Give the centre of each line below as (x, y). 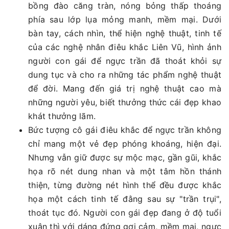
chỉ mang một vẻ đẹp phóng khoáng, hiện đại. (125, 143)
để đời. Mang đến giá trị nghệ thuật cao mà (125, 88)
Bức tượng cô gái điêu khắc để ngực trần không (125, 130)
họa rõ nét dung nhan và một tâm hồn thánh (125, 171)
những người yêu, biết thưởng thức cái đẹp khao (125, 102)
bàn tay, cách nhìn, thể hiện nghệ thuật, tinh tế (125, 33)
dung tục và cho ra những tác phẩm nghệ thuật (125, 74)
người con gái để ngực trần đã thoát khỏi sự (125, 61)
